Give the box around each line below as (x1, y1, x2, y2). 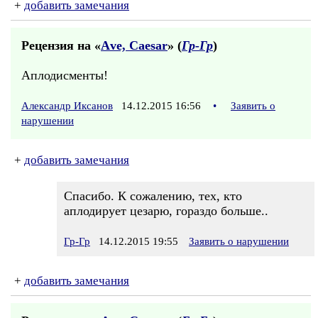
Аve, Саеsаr (101, 38, 168, 53)
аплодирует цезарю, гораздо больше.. (64, 204, 268, 218)
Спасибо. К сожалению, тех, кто (64, 189, 242, 203)
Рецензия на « (21, 38, 101, 53)
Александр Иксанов (21, 100, 113, 111)
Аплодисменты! (21, 68, 108, 82)
